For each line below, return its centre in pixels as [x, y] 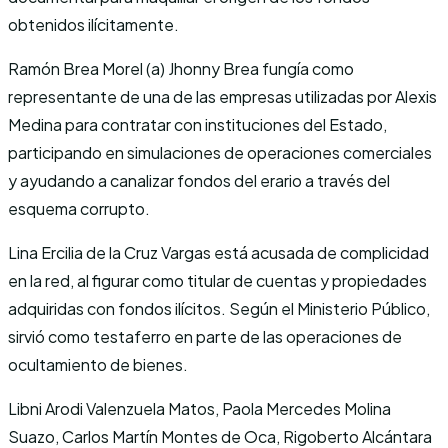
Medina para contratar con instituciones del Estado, [197, 124]
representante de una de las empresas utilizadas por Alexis [222, 96]
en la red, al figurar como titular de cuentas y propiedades [217, 280]
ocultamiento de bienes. [98, 364]
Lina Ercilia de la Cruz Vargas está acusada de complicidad [218, 252]
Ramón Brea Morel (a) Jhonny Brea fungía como [181, 68]
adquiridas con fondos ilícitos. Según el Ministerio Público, [219, 308]
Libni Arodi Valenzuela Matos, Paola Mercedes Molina [199, 408]
